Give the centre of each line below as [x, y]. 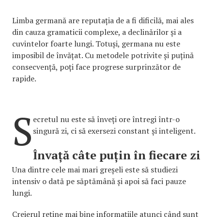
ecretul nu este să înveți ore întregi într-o [106, 119]
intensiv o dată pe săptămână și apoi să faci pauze [99, 181]
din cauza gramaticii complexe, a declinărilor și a [97, 32]
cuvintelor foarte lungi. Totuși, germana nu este [96, 43]
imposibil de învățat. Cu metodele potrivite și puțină [103, 55]
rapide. [24, 78]
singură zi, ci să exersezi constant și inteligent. [114, 131]
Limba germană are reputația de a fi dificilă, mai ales [103, 20]
